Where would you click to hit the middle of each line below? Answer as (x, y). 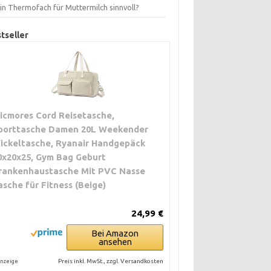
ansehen (115, 242)
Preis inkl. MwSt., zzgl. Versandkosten (111, 261)
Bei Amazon (115, 233)
